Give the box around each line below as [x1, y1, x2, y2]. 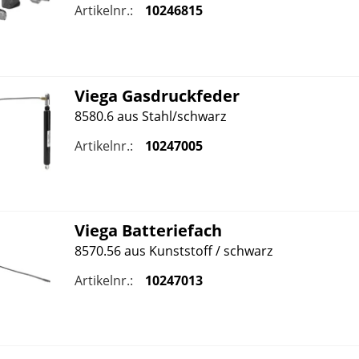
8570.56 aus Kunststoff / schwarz [74, 241, 272, 260]
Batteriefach [117, 219, 222, 241]
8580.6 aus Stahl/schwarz [74, 107, 226, 125]
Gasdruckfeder [117, 84, 240, 107]
